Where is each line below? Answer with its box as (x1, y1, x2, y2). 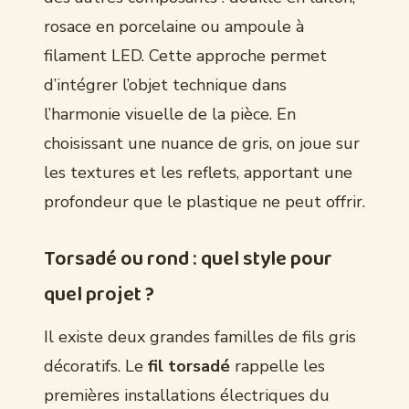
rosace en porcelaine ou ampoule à (44, 15, 304, 37)
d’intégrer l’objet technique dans (44, 73, 287, 96)
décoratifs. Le (44, 354, 148, 377)
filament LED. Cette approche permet (44, 44, 327, 67)
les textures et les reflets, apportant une (44, 161, 352, 184)
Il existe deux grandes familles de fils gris (44, 325, 356, 348)
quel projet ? (44, 278, 154, 311)
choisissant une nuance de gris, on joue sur (44, 131, 360, 154)
